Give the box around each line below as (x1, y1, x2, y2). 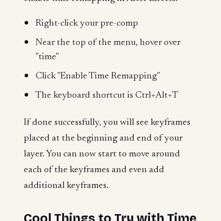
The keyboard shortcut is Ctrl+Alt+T (36, 90, 178, 100)
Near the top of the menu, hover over (36, 37, 181, 47)
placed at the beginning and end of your (24, 134, 183, 144)
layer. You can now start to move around (24, 149, 180, 159)
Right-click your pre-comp (36, 18, 138, 28)
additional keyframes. (24, 181, 109, 191)
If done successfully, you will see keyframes (24, 118, 190, 128)
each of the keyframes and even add (24, 165, 164, 175)
